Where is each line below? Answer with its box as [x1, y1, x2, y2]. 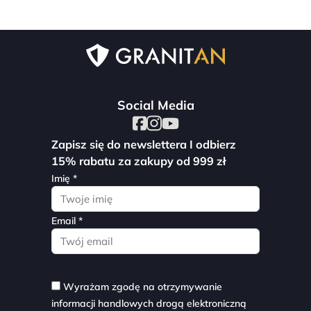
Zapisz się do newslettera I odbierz [51, 137, 236, 152]
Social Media [117, 97, 194, 114]
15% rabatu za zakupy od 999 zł [51, 154, 226, 169]
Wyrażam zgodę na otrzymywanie [63, 280, 222, 294]
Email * [51, 215, 83, 228]
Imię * [51, 172, 77, 185]
